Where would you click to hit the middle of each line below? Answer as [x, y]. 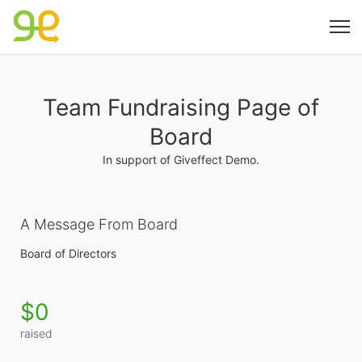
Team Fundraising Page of [181, 107]
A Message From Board [99, 224]
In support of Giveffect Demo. [181, 160]
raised [36, 333]
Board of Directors [68, 253]
